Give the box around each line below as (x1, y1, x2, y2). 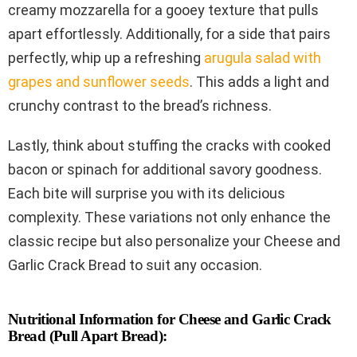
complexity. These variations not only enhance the (8, 208, 331, 226)
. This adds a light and (190, 73, 329, 90)
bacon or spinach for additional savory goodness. (8, 160, 322, 178)
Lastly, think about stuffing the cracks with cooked (8, 136, 331, 154)
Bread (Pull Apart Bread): (8, 327, 167, 344)
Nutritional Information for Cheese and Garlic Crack (8, 310, 331, 328)
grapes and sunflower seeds (8, 73, 190, 90)
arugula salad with (204, 49, 321, 66)
